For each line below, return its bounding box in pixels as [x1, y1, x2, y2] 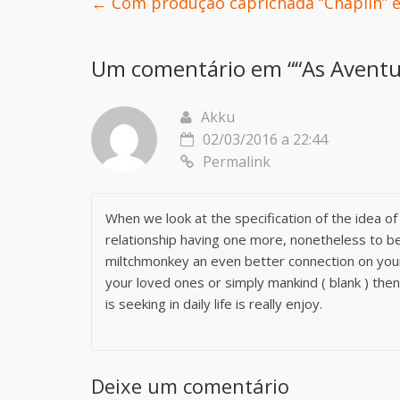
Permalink [203, 152, 271, 171]
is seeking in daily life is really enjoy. [105, 295, 322, 312]
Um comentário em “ [91, 54, 295, 83]
